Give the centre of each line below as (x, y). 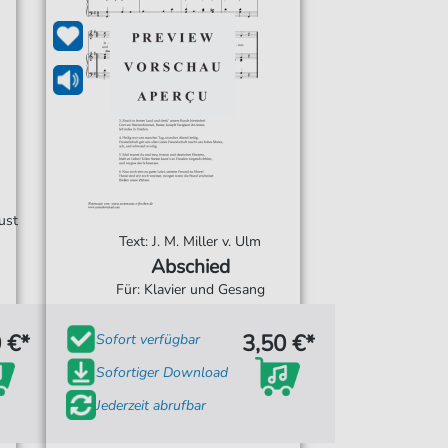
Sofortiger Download (161, 372)
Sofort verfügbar (147, 339)
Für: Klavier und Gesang (190, 289)
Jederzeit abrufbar (150, 405)
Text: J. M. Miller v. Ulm (190, 241)
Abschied (190, 267)
